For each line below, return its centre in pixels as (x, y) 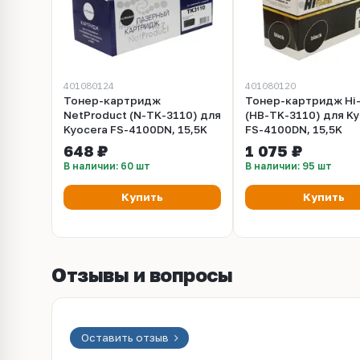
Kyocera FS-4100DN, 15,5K (135, 129)
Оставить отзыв (126, 337)
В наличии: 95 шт (288, 166)
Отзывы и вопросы (142, 274)
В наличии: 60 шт (107, 166)
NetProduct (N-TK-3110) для (142, 115)
